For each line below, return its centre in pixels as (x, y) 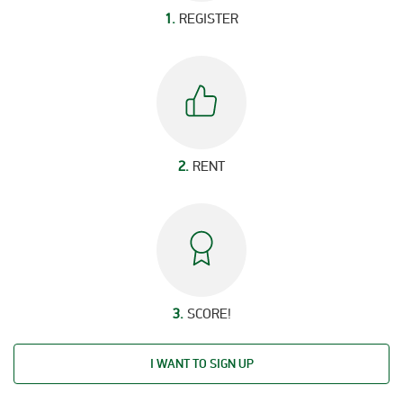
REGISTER (209, 19)
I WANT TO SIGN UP (201, 364)
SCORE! (209, 314)
